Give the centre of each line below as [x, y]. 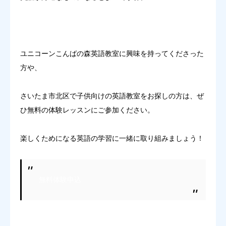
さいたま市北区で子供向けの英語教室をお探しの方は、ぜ [112, 96]
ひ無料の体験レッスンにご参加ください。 [87, 110]
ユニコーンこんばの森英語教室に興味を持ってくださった [112, 53]
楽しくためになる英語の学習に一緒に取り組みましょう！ [112, 138]
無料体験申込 [60, 179]
